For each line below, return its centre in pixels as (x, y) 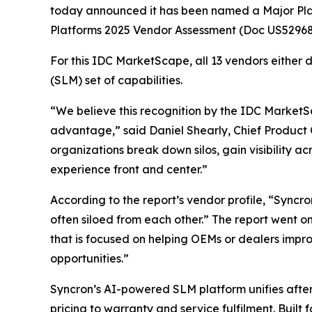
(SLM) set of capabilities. (116, 80)
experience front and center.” (129, 170)
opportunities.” (89, 259)
